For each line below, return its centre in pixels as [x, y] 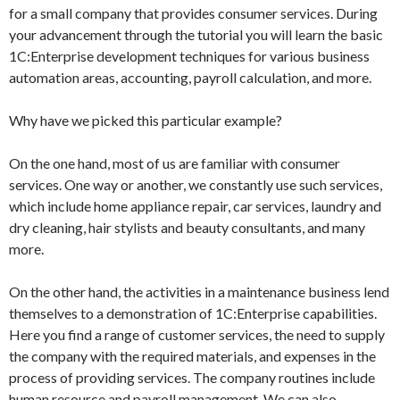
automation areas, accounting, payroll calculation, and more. [190, 77]
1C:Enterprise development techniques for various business [189, 56]
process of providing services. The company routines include [192, 377]
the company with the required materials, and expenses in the [192, 356]
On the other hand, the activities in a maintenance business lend [199, 292]
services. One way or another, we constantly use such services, [196, 184]
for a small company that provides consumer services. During [193, 13]
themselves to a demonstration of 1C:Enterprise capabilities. [193, 313]
